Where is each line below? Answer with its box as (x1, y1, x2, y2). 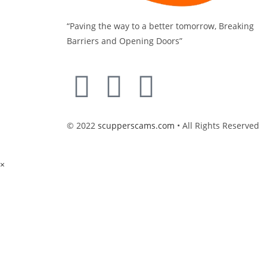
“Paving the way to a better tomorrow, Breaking (67, 20, 254, 32)
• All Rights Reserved (175, 119, 259, 131)
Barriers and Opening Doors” (67, 35, 182, 46)
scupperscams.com (98, 119, 175, 131)
